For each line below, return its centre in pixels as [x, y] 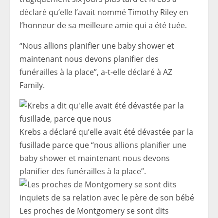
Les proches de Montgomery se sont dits [94, 210]
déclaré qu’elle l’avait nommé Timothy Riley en [104, 12]
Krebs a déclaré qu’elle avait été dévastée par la [106, 132]
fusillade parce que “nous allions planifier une [103, 145]
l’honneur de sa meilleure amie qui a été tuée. [103, 25]
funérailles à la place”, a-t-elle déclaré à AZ [96, 72]
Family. [32, 85]
